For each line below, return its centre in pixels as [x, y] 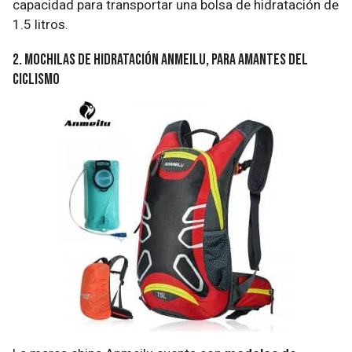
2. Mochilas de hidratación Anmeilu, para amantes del [160, 59]
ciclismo [36, 79]
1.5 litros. [40, 24]
